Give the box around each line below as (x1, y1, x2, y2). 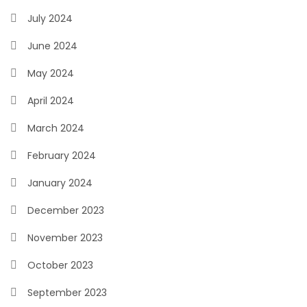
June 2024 (27, 39, 77, 53)
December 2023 (27, 204, 104, 217)
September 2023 (27, 286, 107, 299)
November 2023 (27, 231, 103, 245)
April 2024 (27, 94, 74, 108)
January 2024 (27, 176, 93, 190)
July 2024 (27, 12, 73, 25)
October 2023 (27, 258, 93, 272)
